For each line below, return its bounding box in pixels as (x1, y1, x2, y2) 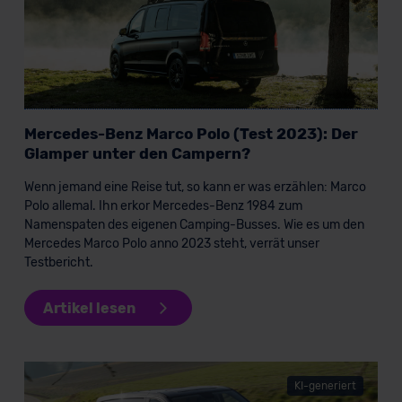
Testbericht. (23, 255, 93, 271)
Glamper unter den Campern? (23, 144, 250, 163)
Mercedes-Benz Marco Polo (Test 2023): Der (23, 125, 358, 144)
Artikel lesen (42, 299, 135, 317)
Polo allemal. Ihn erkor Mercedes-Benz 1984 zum (23, 198, 302, 214)
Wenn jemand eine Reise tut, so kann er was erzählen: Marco (23, 179, 366, 196)
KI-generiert (294, 380, 357, 393)
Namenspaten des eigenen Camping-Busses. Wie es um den (23, 217, 364, 233)
